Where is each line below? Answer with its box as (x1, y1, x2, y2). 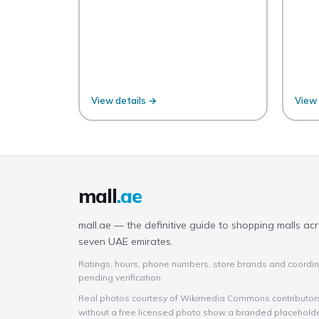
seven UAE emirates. (78, 234, 173, 248)
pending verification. (78, 271, 163, 283)
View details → (90, 95, 157, 107)
